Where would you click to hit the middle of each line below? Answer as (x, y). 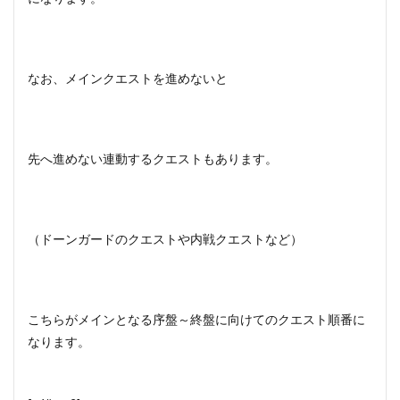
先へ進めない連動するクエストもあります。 (153, 160)
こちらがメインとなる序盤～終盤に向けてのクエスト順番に (196, 321)
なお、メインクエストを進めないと (128, 79)
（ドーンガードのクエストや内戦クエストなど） (165, 240)
